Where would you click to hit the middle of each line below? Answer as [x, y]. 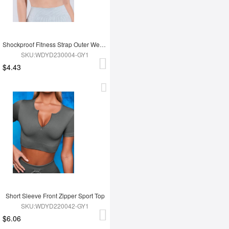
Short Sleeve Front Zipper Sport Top [55, 196]
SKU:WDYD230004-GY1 [55, 55]
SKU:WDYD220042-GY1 [55, 206]
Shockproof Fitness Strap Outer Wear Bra [103, 44]
